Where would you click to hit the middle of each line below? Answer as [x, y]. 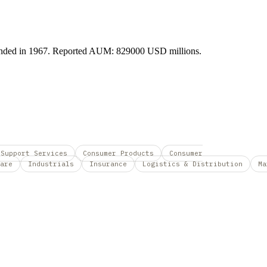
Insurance [108, 164]
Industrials [51, 164]
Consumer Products [118, 153]
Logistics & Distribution [193, 164]
